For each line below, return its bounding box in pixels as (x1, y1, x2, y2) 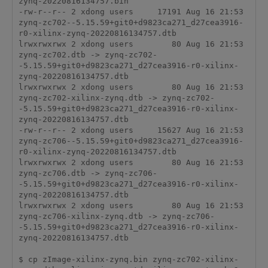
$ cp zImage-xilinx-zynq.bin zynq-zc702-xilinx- (18, 255, 239, 264)
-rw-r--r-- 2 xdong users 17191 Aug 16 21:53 (18, 7, 243, 17)
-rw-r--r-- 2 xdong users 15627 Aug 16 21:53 (18, 126, 243, 135)
